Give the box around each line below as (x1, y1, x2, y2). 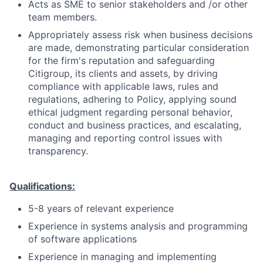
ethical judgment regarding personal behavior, (28, 106, 232, 118)
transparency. (28, 145, 88, 157)
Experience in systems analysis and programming (28, 220, 248, 232)
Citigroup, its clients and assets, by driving (28, 68, 218, 79)
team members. (28, 11, 97, 23)
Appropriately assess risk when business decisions (28, 29, 252, 41)
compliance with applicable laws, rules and (28, 80, 218, 92)
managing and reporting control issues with (28, 132, 222, 144)
